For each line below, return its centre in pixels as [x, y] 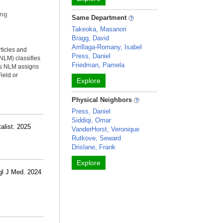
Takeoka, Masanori [99, 29]
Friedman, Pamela [98, 65]
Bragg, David [91, 38]
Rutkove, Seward [97, 138]
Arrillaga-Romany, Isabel [107, 47]
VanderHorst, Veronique [106, 129]
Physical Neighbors [103, 100]
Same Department [100, 18]
